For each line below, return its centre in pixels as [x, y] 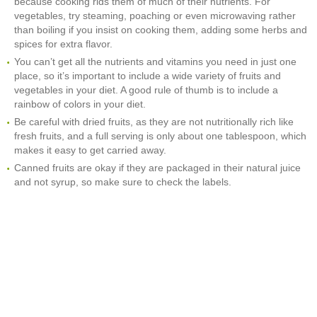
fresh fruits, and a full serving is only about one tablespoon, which [160, 136]
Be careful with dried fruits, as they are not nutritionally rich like [154, 121]
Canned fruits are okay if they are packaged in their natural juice [157, 167]
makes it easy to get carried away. [90, 150]
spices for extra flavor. [63, 44]
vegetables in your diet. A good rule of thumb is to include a [146, 90]
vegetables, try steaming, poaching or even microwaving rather [155, 15]
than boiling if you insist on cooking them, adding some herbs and [161, 29]
